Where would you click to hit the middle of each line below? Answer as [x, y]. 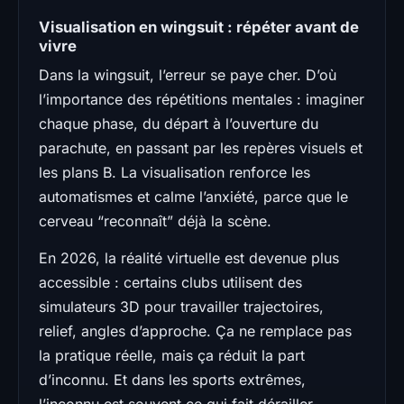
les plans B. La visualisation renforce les [174, 172]
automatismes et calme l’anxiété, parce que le [193, 196]
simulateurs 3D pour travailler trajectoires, [181, 306]
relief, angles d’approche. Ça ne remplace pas [195, 331]
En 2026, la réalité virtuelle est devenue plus [189, 257]
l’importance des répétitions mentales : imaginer [202, 99]
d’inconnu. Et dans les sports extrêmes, [172, 379]
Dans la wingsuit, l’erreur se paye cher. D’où [188, 74]
